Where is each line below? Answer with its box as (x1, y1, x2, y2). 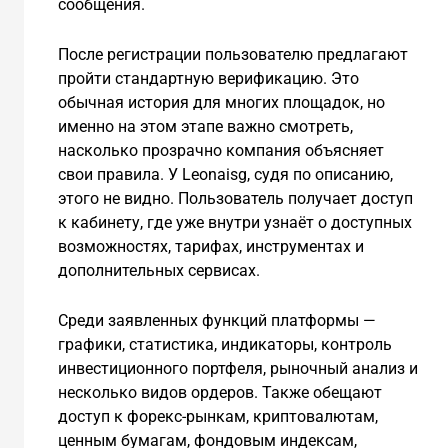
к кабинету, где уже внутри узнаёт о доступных (57, 212, 412, 232)
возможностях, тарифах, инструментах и (57, 236, 364, 256)
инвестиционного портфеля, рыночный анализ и (57, 358, 418, 378)
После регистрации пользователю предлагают (57, 44, 408, 64)
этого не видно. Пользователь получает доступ (57, 188, 413, 208)
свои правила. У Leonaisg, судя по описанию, (57, 164, 393, 184)
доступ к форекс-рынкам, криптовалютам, (57, 406, 378, 426)
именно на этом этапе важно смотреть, (57, 116, 353, 136)
